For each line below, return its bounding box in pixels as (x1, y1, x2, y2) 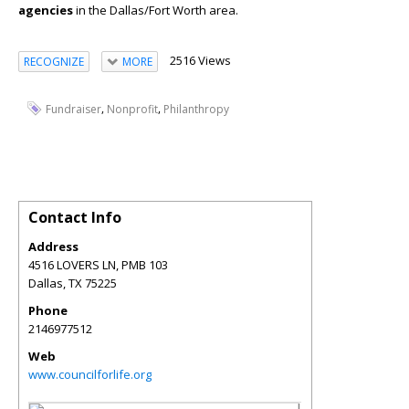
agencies (18, 2, 73, 19)
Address (28, 238, 79, 255)
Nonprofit (107, 101, 158, 117)
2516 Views (169, 52, 231, 69)
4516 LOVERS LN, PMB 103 (28, 257, 168, 273)
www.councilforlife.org (28, 366, 152, 383)
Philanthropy (163, 101, 229, 117)
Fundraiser (46, 101, 101, 117)
